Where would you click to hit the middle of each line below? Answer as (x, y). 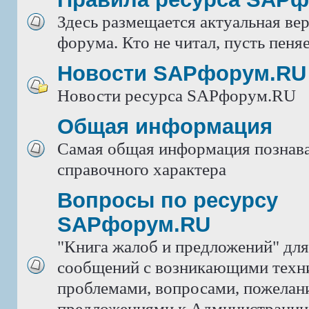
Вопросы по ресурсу (168, 200)
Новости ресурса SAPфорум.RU (177, 96)
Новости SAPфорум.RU (182, 73)
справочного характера (142, 169)
